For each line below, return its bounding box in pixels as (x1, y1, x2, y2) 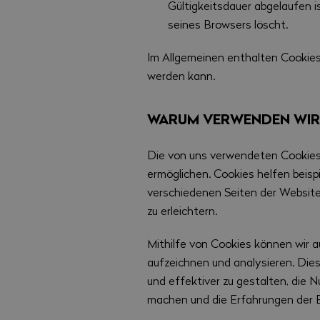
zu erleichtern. (147, 202, 218, 218)
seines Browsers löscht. (167, 16, 288, 31)
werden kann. (147, 67, 216, 83)
